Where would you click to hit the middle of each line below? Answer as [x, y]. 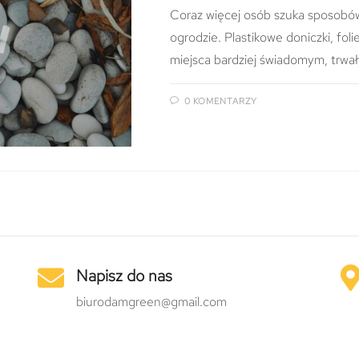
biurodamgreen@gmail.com [152, 301]
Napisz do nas [125, 275]
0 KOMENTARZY [220, 101]
